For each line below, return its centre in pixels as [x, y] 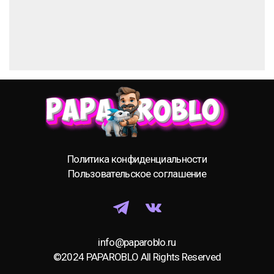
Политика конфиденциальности [137, 159]
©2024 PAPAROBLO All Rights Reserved [137, 257]
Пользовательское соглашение [137, 174]
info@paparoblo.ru [137, 243]
